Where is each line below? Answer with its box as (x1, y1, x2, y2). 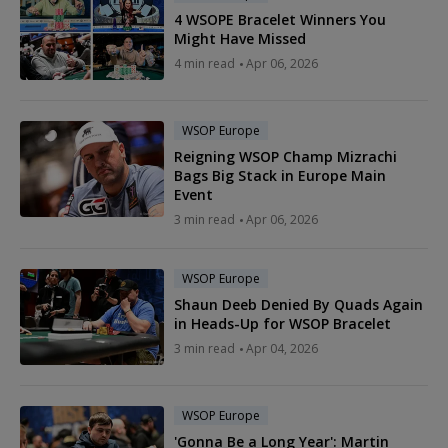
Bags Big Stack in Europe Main (174, 165, 386, 185)
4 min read (174, 54, 235, 72)
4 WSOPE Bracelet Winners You (174, 9, 386, 29)
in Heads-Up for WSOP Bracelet (174, 313, 391, 333)
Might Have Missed (174, 28, 306, 48)
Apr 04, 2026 (246, 339, 318, 357)
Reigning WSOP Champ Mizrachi (174, 146, 397, 166)
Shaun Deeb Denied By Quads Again (174, 294, 423, 314)
